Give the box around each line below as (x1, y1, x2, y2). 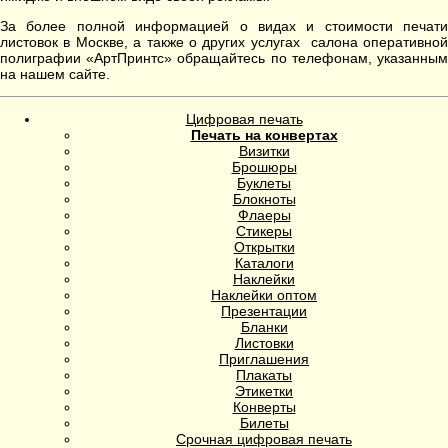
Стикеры (236, 223, 292, 240)
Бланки (240, 319, 288, 336)
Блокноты (232, 191, 296, 208)
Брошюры (231, 159, 297, 176)
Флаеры (237, 207, 291, 224)
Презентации (221, 303, 307, 320)
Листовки (234, 335, 294, 352)
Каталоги (234, 255, 294, 272)
